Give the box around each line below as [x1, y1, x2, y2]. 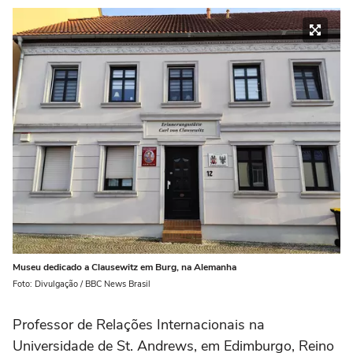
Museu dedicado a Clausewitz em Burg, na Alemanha [13, 260, 236, 273]
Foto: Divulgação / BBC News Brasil [13, 277, 150, 290]
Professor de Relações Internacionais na [13, 314, 265, 334]
